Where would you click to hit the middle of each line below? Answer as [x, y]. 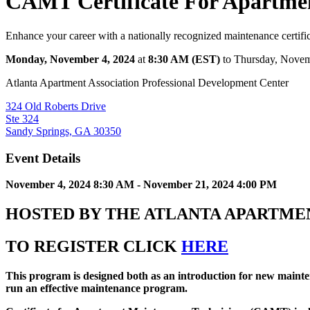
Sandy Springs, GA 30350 [63, 131]
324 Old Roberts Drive [56, 106]
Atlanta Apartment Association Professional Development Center [147, 82]
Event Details [43, 158]
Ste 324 [22, 118]
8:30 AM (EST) [184, 59]
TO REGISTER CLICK [93, 247]
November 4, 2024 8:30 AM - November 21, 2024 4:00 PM [143, 185]
